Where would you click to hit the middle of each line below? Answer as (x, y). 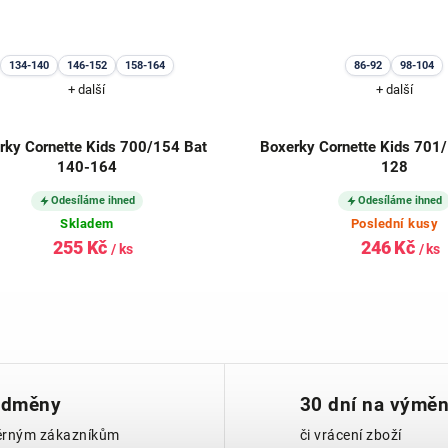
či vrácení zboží (350, 435)
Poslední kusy (394, 223)
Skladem (87, 223)
